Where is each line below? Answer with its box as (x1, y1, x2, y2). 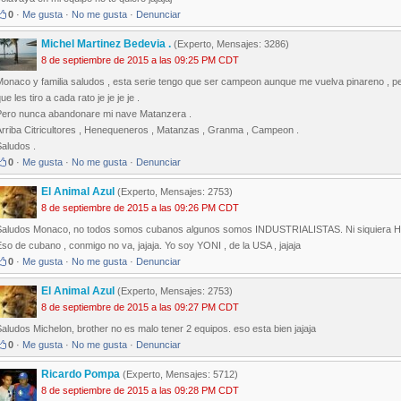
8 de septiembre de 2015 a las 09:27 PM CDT (41, 302, 239, 313)
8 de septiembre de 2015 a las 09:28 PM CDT (41, 385, 239, 397)
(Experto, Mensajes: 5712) (120, 369, 238, 380)
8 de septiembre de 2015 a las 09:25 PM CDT (41, 55, 239, 66)
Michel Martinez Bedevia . (41, 38, 171, 51)
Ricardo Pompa (41, 368, 120, 381)
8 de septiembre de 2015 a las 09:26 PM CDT (41, 202, 239, 214)
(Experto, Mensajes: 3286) (171, 38, 289, 50)
